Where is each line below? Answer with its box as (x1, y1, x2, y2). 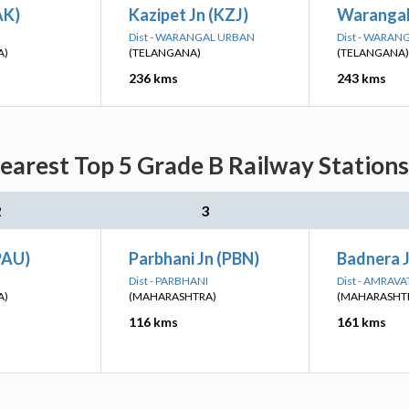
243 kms (337, 70, 386, 86)
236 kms (129, 70, 178, 86)
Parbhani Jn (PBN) (129, 248, 259, 268)
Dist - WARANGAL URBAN (129, 30, 255, 44)
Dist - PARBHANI (129, 274, 208, 288)
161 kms (337, 314, 386, 330)
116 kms (129, 314, 178, 330)
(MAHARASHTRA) (129, 289, 216, 303)
